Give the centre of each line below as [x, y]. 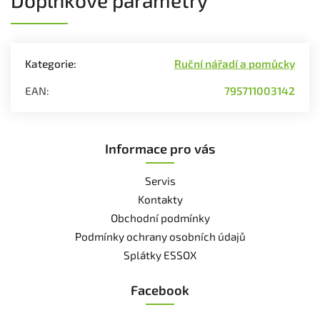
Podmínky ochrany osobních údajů [160, 236]
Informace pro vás [160, 148]
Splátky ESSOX [160, 255]
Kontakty [160, 199]
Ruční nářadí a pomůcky [235, 63]
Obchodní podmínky [160, 217]
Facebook [160, 290]
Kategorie [49, 63]
